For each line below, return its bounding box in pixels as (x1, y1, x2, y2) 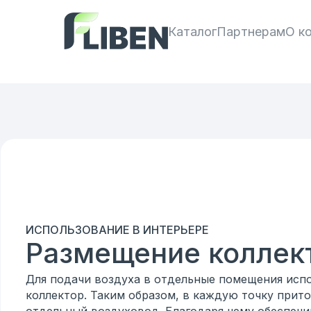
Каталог (168, 24, 217, 39)
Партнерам (217, 24, 285, 39)
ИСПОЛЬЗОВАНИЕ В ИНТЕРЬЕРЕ (26, 223, 209, 237)
